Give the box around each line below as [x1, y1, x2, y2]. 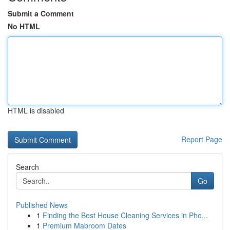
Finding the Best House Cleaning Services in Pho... [43, 210, 208, 220]
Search [16, 162, 39, 172]
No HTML [8, 21, 40, 31]
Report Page [181, 134, 222, 144]
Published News [16, 200, 68, 210]
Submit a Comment [8, 8, 74, 18]
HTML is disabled [8, 105, 64, 116]
